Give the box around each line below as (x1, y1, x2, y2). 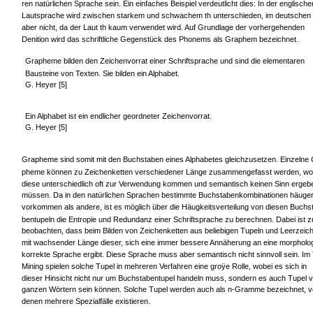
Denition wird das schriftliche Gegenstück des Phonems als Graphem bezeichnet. (22, 34, 298, 43)
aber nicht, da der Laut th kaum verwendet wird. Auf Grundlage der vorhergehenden (22, 22, 305, 31)
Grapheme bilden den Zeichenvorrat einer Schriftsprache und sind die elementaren (24, 56, 305, 65)
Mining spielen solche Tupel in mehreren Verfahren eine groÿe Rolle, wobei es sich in (22, 262, 307, 271)
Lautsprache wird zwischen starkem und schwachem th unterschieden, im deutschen (22, 11, 311, 20)
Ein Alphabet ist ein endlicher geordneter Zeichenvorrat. (24, 111, 212, 120)
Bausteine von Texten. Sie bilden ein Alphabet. (24, 68, 180, 78)
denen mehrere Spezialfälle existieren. (22, 297, 150, 306)
